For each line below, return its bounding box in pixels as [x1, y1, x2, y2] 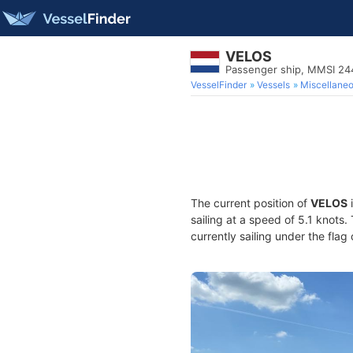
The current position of [191, 196, 310, 210]
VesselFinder [191, 79, 247, 91]
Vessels [257, 79, 290, 91]
